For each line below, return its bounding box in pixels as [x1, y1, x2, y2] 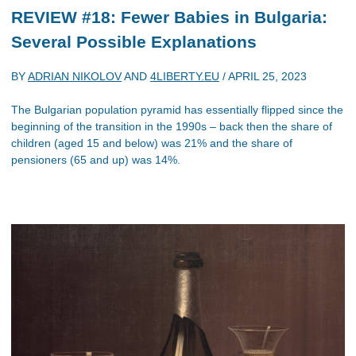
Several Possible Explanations [11, 33, 257, 51]
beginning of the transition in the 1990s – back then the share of [11, 119, 332, 133]
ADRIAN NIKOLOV [28, 69, 122, 83]
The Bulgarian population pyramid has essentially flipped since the [11, 103, 343, 116]
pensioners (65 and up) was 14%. [11, 153, 180, 166]
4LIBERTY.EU [150, 69, 219, 83]
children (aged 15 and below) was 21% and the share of [11, 136, 292, 149]
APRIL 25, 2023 [228, 69, 307, 83]
